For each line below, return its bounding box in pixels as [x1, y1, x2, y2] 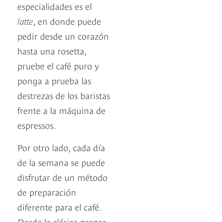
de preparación [17, 185, 76, 198]
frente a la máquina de [17, 103, 106, 116]
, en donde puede [33, 14, 101, 27]
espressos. [17, 118, 56, 131]
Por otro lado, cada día [17, 140, 105, 153]
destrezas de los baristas [17, 88, 110, 101]
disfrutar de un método [17, 170, 108, 183]
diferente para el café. [17, 200, 101, 213]
